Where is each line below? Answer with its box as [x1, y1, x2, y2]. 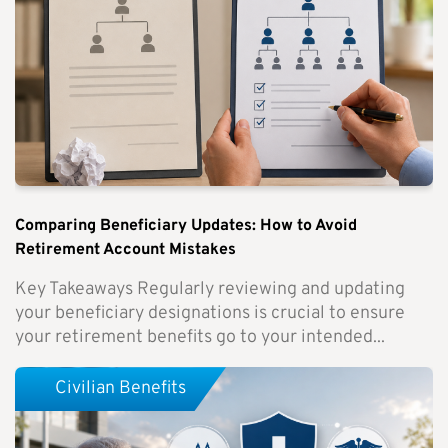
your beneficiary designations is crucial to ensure [15, 302, 405, 326]
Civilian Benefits [55, 377, 186, 401]
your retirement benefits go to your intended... [15, 326, 385, 350]
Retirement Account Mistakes [15, 240, 236, 261]
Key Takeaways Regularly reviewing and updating [15, 278, 405, 302]
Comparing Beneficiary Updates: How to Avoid [15, 216, 357, 237]
